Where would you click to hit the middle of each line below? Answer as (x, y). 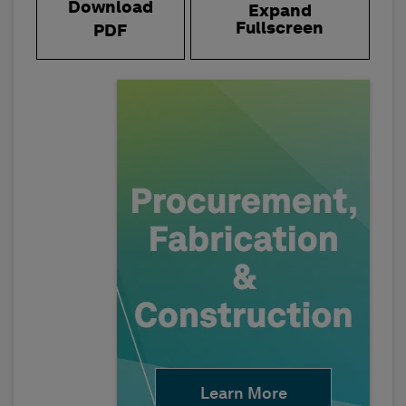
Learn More (243, 394)
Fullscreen (280, 29)
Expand (280, 12)
